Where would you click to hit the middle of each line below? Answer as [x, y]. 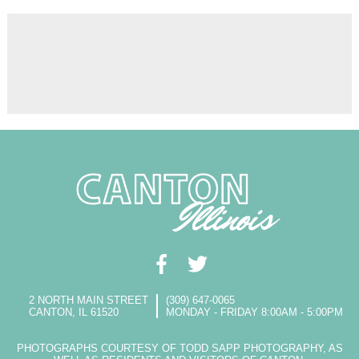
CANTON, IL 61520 [73, 313]
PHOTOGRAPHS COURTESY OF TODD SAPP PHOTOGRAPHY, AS [179, 349]
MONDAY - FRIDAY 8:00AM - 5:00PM [254, 313]
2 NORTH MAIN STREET [88, 301]
